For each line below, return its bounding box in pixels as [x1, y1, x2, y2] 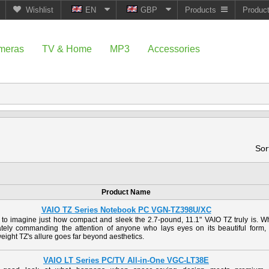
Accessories [148, 44, 200, 54]
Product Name [101, 188, 151, 196]
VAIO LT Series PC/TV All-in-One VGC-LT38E [43, 256, 209, 265]
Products [184, 5, 216, 14]
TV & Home [42, 44, 92, 54]
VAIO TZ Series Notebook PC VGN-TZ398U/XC [41, 205, 211, 214]
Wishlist [25, 5, 53, 14]
